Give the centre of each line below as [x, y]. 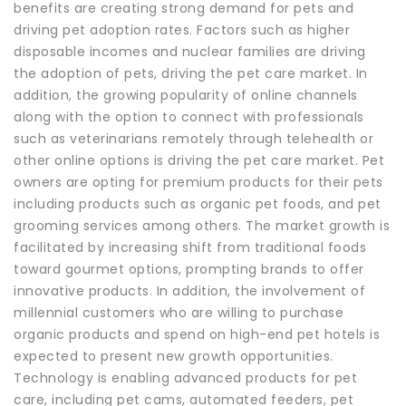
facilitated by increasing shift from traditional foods [190, 247]
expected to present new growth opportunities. [174, 356]
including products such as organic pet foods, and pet [198, 203]
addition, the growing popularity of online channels [186, 95]
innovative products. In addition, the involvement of [189, 290]
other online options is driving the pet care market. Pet [199, 160]
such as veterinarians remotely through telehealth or [193, 138]
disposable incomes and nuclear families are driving [190, 51]
